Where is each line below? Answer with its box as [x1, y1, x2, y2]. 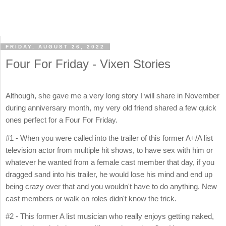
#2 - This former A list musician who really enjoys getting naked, [6, 211, 214, 220]
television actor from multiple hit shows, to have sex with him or [6, 145, 213, 154]
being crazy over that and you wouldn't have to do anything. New [6, 182, 217, 191]
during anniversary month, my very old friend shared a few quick [6, 103, 216, 112]
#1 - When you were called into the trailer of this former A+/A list [6, 133, 213, 142]
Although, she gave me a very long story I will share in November [6, 91, 219, 100]
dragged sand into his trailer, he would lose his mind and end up [6, 169, 212, 179]
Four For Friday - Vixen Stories [6, 57, 171, 71]
